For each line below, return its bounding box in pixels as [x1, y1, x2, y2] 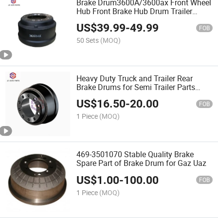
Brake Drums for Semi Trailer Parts [76, 81, 196, 92]
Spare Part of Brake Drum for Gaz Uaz [76, 158, 207, 169]
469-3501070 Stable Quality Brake [76, 149, 194, 160]
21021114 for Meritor [76, 90, 150, 101]
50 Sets [76, 35, 99, 45]
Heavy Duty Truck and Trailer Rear [76, 73, 193, 84]
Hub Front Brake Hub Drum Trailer [76, 5, 193, 17]
